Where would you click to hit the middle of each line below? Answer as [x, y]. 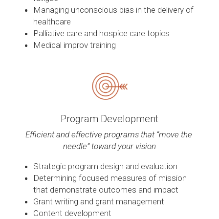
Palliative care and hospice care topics [101, 33]
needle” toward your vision [109, 146]
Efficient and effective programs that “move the [109, 135]
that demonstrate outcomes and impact [106, 190]
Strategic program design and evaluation [105, 166]
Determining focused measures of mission [110, 178]
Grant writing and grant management [99, 202]
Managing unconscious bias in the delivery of [113, 10]
